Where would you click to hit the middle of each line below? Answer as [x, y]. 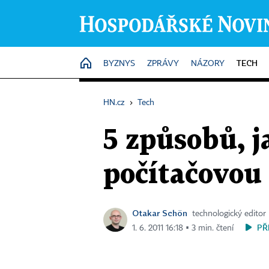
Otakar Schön [160, 213]
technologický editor [229, 214]
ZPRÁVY [163, 64]
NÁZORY [208, 64]
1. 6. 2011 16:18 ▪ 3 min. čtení [183, 228]
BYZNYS [119, 64]
